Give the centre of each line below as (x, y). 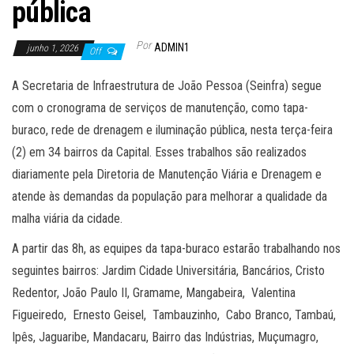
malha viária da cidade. (69, 219)
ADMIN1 (172, 48)
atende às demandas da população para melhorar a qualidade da (169, 197)
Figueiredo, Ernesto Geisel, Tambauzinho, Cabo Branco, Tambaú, (174, 315)
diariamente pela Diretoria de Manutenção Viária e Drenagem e (167, 175)
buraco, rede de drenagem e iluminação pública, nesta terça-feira (172, 130)
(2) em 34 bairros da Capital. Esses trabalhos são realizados (159, 153)
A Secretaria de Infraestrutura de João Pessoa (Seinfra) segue (167, 86)
